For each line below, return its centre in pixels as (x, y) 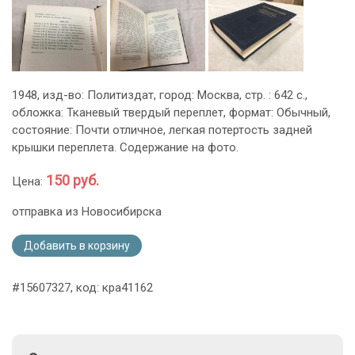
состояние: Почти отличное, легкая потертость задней (162, 130)
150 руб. (73, 180)
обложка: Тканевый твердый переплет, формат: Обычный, (171, 112)
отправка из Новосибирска (87, 211)
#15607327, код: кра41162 (82, 287)
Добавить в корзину (77, 245)
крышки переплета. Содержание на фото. (125, 147)
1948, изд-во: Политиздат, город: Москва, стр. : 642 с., (160, 95)
